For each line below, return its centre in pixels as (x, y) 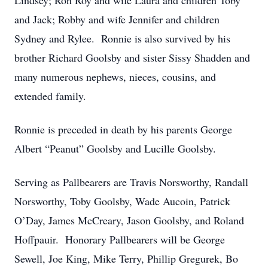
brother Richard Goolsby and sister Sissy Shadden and (132, 57)
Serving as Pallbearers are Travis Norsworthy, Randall (131, 182)
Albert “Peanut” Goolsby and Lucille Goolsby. (115, 148)
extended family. (50, 96)
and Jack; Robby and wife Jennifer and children (117, 19)
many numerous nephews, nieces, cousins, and (115, 77)
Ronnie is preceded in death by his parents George (123, 129)
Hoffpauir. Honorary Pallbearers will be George (120, 239)
